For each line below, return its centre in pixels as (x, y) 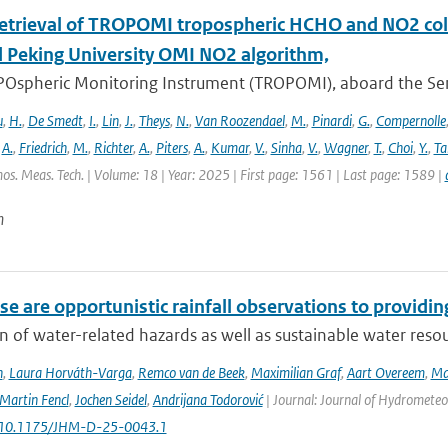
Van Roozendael (239, 120)
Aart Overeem (385, 372)
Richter (113, 147)
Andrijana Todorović (207, 399)
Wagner (345, 147)
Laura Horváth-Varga (70, 372)
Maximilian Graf (295, 372)
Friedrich (42, 147)
